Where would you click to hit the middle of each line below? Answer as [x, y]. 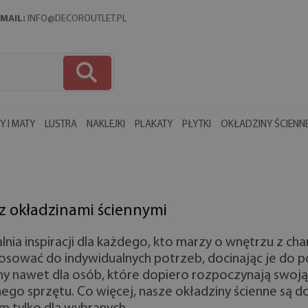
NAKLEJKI [106, 125]
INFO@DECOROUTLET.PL [77, 19]
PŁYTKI [197, 125]
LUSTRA [61, 125]
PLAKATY [154, 125]
